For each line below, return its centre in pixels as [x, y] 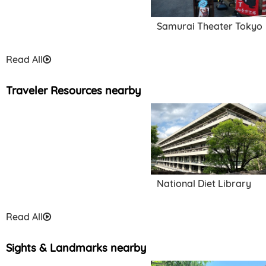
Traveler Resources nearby [73, 91]
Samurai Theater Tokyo [210, 26]
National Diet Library [204, 183]
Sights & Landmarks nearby [76, 248]
